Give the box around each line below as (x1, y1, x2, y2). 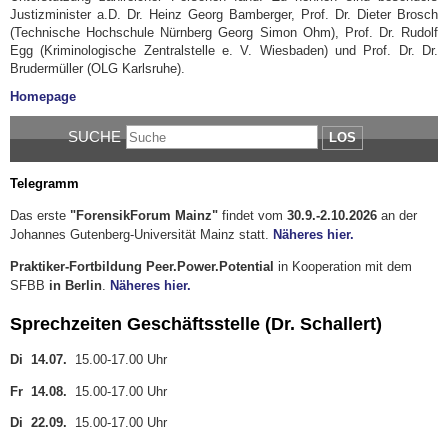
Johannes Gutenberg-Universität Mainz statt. (10, 227, 273, 243)
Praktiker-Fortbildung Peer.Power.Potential (10, 258, 278, 274)
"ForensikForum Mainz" (66, 208, 218, 224)
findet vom (218, 208, 287, 224)
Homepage (10, 88, 76, 104)
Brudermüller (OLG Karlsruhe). (10, 60, 185, 76)
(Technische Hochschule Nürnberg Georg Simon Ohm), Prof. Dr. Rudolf (10, 24, 438, 40)
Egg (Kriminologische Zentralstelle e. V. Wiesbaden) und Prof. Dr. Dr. (10, 42, 438, 58)
